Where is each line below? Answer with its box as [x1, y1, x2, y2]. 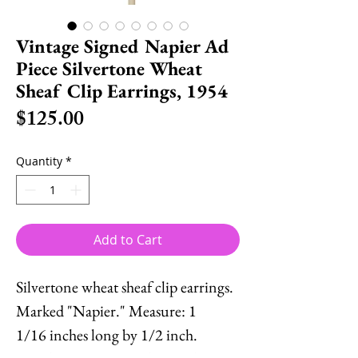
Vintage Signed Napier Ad [16, 33, 230, 58]
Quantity [16, 153, 62, 169]
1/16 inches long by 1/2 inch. [16, 324, 197, 345]
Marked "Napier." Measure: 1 [16, 300, 197, 321]
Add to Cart [93, 230, 162, 249]
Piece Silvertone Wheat [16, 55, 202, 81]
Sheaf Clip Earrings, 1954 [16, 78, 228, 103]
